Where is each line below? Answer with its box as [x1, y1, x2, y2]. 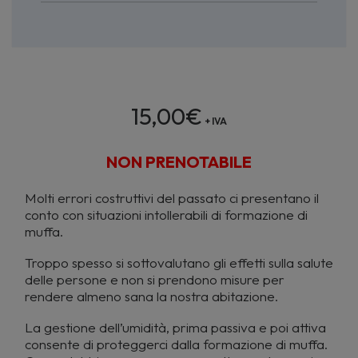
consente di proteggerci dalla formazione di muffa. [25, 336, 328, 352]
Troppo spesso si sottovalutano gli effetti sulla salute [25, 254, 333, 271]
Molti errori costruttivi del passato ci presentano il [25, 189, 319, 206]
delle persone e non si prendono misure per [25, 271, 284, 288]
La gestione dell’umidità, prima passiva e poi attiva [25, 319, 326, 336]
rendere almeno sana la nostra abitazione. [25, 288, 278, 304]
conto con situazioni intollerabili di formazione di [25, 206, 308, 223]
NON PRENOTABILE [106, 152, 252, 172]
